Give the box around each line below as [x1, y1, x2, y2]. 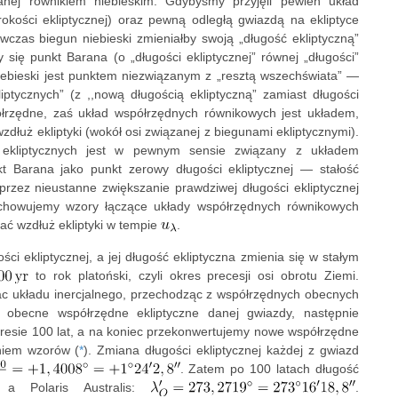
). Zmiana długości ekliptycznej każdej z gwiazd [84, 342, 360, 357]
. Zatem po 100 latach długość [179, 361, 359, 376]
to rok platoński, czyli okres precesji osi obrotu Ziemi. [28, 267, 360, 283]
